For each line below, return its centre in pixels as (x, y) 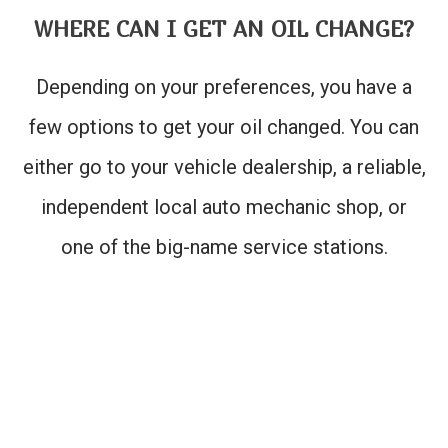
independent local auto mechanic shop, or (224, 207)
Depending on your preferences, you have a (224, 87)
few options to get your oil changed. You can (224, 127)
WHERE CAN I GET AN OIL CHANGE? (224, 29)
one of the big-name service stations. (224, 247)
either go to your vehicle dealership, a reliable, (224, 167)
